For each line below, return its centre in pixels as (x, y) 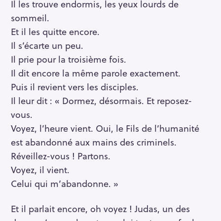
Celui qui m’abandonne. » (65, 184)
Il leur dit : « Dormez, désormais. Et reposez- (101, 101)
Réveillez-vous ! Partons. (61, 156)
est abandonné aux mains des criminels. (94, 142)
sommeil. (30, 18)
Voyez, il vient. (40, 170)
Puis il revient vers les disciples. (75, 87)
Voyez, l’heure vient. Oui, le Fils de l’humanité (105, 128)
